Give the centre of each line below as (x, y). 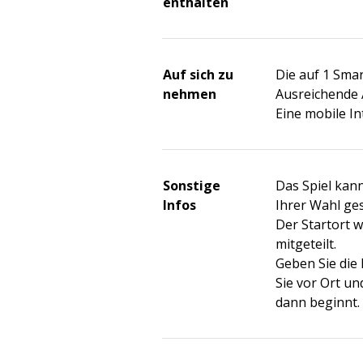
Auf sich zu (198, 75)
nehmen (190, 94)
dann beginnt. (318, 302)
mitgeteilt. (306, 244)
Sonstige (192, 186)
